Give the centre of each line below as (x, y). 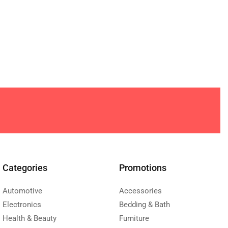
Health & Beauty (29, 218)
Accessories (140, 191)
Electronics (22, 204)
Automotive (22, 191)
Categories (25, 167)
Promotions (142, 167)
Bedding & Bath (144, 204)
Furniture (134, 218)
